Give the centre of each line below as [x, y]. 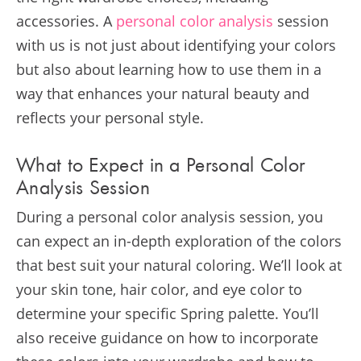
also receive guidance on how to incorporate [167, 338]
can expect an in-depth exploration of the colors [179, 241]
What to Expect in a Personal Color [161, 167]
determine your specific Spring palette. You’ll [168, 314]
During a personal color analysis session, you [170, 217]
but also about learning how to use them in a [169, 69]
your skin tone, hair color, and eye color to [159, 290]
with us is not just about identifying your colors [176, 45]
